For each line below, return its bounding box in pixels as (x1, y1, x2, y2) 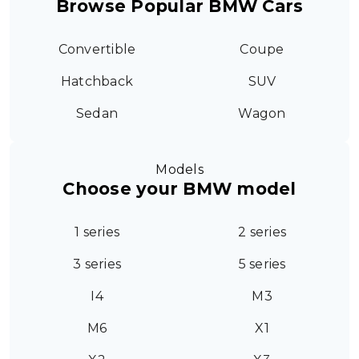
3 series (73, 256, 121, 272)
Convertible (58, 42, 136, 57)
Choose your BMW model (63, 179, 296, 199)
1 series (75, 224, 119, 240)
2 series (238, 224, 286, 240)
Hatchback (60, 74, 134, 89)
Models (155, 162, 204, 177)
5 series (238, 256, 286, 272)
